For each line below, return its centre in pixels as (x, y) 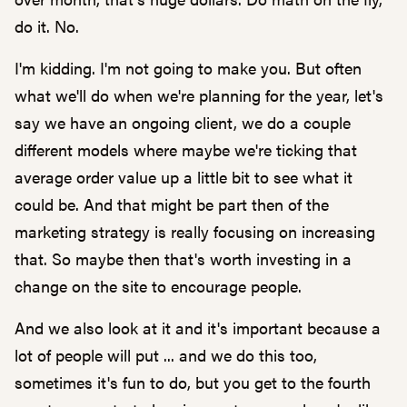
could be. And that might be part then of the (172, 204)
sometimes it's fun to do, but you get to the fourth (193, 382)
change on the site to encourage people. (160, 286)
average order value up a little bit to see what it (184, 177)
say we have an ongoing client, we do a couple (183, 122)
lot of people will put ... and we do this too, (166, 355)
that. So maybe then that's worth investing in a (183, 258)
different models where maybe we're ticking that (186, 149)
